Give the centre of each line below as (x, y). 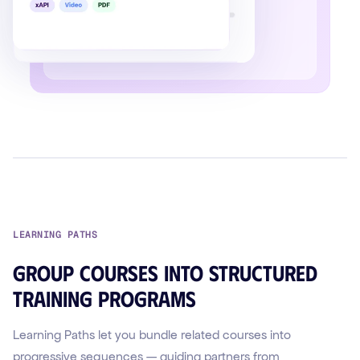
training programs (104, 298)
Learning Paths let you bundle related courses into (152, 335)
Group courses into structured (165, 272)
